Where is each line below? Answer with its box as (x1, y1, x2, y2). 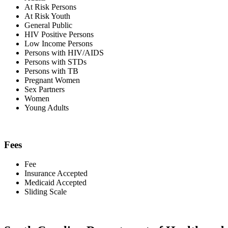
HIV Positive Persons (24, 30, 94, 39)
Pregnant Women (24, 75, 80, 84)
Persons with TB (24, 66, 78, 75)
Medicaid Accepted (24, 178, 87, 187)
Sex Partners (24, 84, 65, 94)
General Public (24, 20, 72, 30)
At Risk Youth (24, 11, 70, 20)
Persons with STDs (24, 57, 87, 66)
